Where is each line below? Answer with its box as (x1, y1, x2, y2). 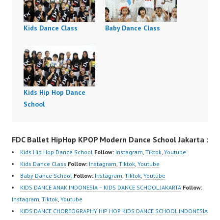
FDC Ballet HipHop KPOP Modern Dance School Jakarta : (12, 135, 208, 145)
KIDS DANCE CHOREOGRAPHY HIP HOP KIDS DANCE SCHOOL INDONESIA (20, 207, 208, 215)
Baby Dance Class (105, 23, 160, 32)
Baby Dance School (20, 172, 72, 180)
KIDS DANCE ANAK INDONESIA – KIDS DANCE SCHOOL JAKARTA (20, 184, 181, 192)
